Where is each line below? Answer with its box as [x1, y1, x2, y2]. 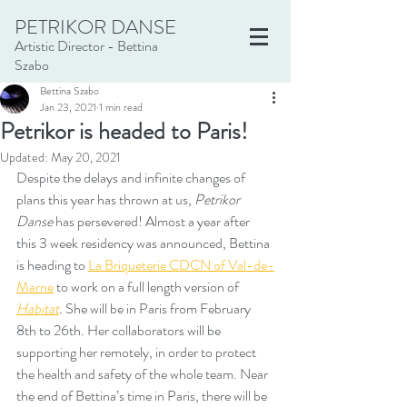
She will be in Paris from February [65, 298, 253, 319]
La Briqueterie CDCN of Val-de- [88, 254, 274, 275]
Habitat [16, 298, 59, 319]
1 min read [99, 99, 143, 115]
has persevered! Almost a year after [53, 211, 253, 232]
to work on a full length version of [54, 276, 242, 297]
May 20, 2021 [51, 148, 121, 166]
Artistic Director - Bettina [15, 35, 158, 56]
